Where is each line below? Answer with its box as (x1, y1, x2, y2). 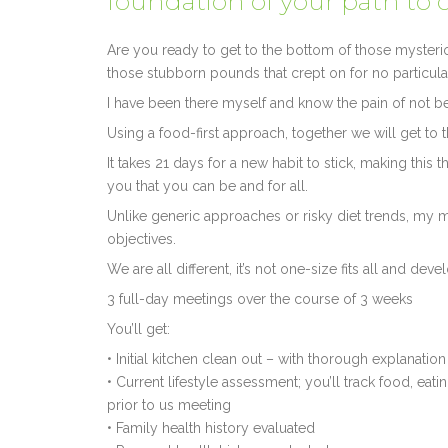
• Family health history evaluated (106, 419, 315, 436)
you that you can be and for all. (106, 177, 308, 194)
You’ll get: (106, 320, 170, 337)
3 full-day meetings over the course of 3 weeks (106, 290, 413, 307)
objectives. (106, 230, 176, 247)
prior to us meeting (106, 396, 231, 413)
